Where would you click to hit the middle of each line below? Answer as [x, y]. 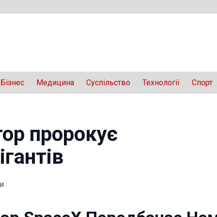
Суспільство [108, 83]
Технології [161, 83]
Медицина [55, 83]
